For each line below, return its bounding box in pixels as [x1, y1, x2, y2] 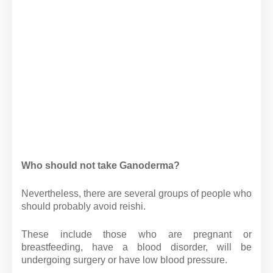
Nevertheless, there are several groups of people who [21, 188, 252, 199]
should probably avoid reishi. [21, 201, 148, 211]
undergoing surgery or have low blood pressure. [21, 255, 227, 265]
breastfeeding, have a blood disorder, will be [21, 242, 252, 252]
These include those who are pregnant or [21, 229, 252, 239]
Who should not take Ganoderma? [21, 160, 180, 171]
